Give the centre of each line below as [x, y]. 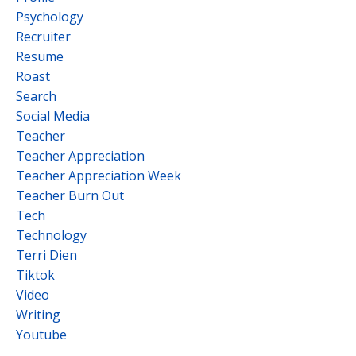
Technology [51, 235]
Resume [40, 56]
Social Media [53, 116]
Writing [38, 314]
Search [36, 96]
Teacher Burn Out [70, 195]
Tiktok [35, 275]
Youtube [41, 334]
